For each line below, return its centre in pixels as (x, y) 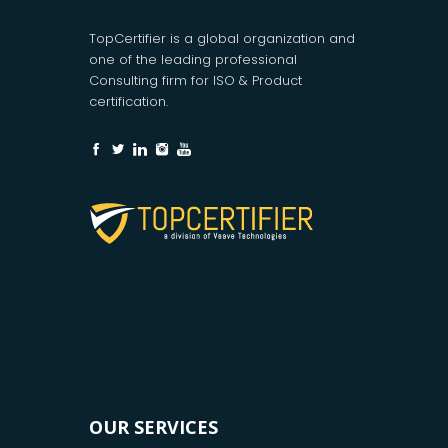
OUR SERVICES (153, 426)
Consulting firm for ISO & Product (195, 80)
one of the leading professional (193, 59)
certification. (128, 101)
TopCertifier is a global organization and (222, 38)
